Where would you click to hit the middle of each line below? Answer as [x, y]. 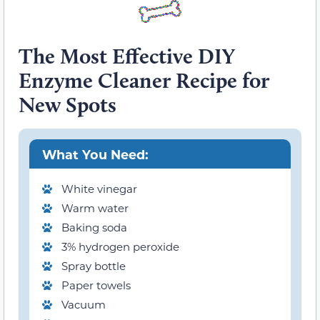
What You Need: [95, 154]
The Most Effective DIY [127, 56]
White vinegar [99, 189]
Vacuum [84, 305]
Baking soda [94, 227]
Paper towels [96, 285]
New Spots [67, 104]
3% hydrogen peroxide [120, 247]
